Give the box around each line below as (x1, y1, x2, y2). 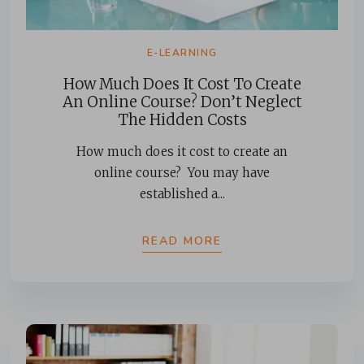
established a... (139, 185, 225, 201)
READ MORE (142, 232, 222, 249)
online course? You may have (94, 164, 270, 180)
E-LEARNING (146, 45, 218, 59)
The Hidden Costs (117, 110, 247, 129)
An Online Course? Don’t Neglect (62, 92, 302, 111)
